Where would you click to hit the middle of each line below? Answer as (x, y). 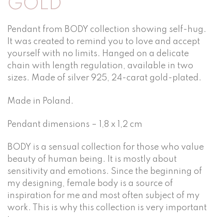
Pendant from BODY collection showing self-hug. (107, 30)
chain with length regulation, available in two (100, 66)
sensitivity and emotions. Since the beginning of (105, 172)
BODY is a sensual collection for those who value (106, 147)
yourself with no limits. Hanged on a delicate (98, 54)
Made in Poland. (40, 101)
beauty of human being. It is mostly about (92, 160)
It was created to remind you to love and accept (104, 42)
